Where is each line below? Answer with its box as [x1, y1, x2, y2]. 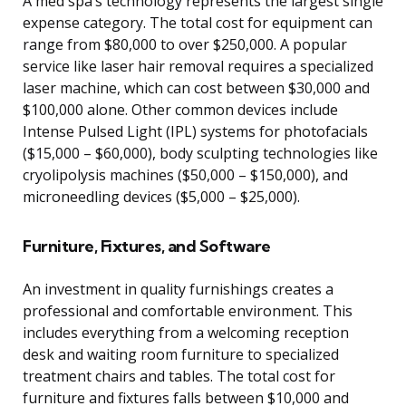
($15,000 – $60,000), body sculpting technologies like [23, 143, 378, 164]
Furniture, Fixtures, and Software [23, 236, 271, 257]
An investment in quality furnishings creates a [23, 279, 333, 300]
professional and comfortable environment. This [23, 301, 353, 322]
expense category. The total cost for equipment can [23, 13, 372, 34]
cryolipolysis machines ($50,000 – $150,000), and [23, 165, 348, 186]
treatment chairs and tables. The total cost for [23, 366, 335, 387]
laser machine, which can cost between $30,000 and [23, 78, 370, 99]
